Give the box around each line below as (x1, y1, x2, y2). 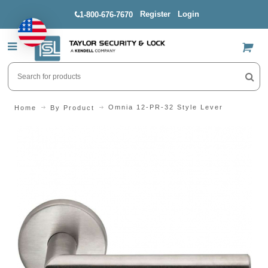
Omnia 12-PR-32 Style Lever (108, 103, 223, 111)
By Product (50, 103, 95, 111)
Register (140, 10, 171, 19)
